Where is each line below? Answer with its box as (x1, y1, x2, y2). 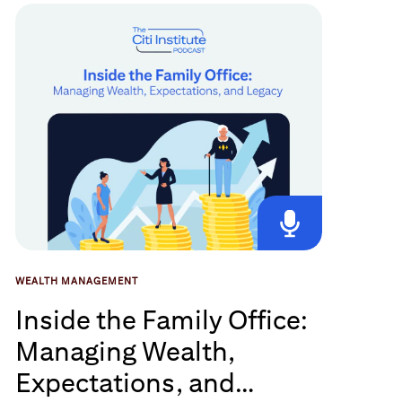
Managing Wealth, (14, 335, 235, 367)
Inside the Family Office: (14, 303, 308, 336)
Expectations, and (14, 366, 235, 398)
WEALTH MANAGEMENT (14, 275, 138, 286)
